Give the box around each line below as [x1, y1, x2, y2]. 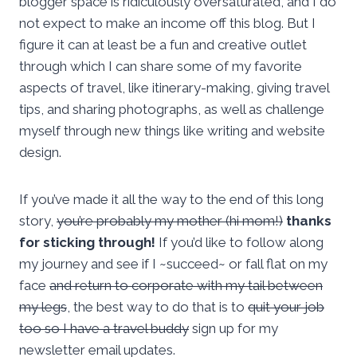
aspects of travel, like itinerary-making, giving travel [19, 80, 329, 96]
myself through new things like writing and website [19, 123, 325, 139]
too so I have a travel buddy [19, 320, 189, 337]
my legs [19, 299, 67, 316]
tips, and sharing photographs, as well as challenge [19, 101, 324, 118]
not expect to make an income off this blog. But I [19, 15, 316, 32]
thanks [286, 213, 331, 229]
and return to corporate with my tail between [49, 277, 323, 294]
